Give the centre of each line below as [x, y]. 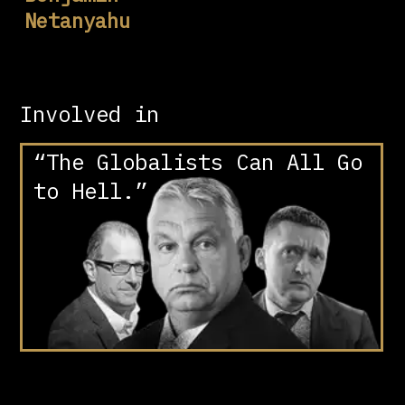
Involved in [90, 113]
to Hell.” [91, 191]
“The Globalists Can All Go [198, 162]
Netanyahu [78, 21]
